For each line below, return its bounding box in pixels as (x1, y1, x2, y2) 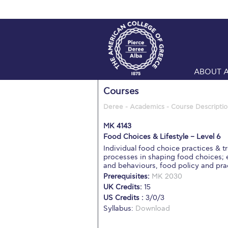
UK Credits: (103, 183, 144, 191)
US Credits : (103, 193, 146, 202)
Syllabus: (103, 204, 135, 213)
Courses (103, 86, 139, 97)
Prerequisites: (103, 172, 152, 181)
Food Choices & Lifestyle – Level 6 (103, 132, 221, 141)
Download (135, 204, 170, 213)
